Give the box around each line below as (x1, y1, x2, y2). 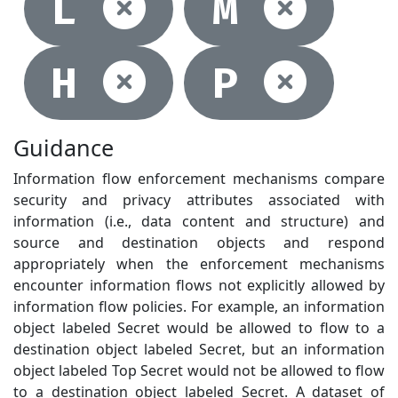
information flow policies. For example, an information (13, 297, 385, 317)
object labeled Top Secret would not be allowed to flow (13, 361, 385, 381)
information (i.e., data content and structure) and (13, 211, 385, 232)
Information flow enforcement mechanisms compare (13, 169, 385, 189)
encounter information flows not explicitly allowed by (13, 275, 385, 296)
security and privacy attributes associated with (13, 190, 385, 211)
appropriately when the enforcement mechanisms (13, 254, 385, 275)
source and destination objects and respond (13, 233, 385, 253)
